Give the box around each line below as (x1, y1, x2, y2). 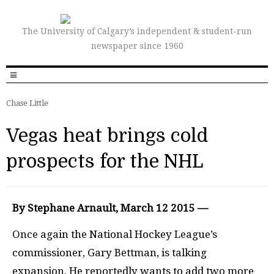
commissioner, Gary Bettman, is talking (12, 246, 207, 259)
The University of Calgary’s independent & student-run (22, 26, 252, 36)
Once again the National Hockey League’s (12, 228, 217, 240)
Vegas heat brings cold (6, 125, 208, 146)
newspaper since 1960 (91, 41, 183, 51)
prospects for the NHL (6, 151, 203, 172)
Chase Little (6, 98, 48, 108)
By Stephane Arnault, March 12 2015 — (12, 202, 208, 214)
